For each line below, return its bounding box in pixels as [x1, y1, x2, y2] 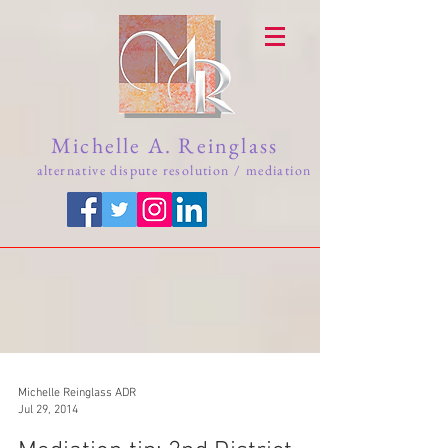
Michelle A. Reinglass [51, 131, 297, 160]
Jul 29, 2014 [18, 402, 78, 417]
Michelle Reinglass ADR [18, 386, 136, 400]
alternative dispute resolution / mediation [36, 161, 312, 179]
